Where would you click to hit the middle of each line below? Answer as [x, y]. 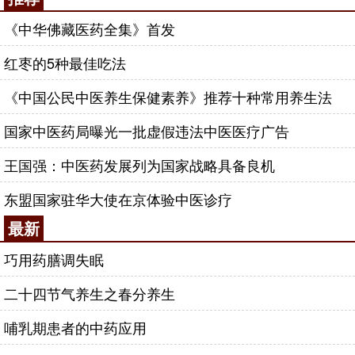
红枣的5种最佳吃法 [65, 63]
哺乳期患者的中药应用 [75, 327]
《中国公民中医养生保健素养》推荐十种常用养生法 [168, 97]
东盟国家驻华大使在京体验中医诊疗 [118, 199]
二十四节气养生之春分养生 [90, 293]
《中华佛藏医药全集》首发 [90, 29]
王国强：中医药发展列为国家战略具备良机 [139, 165]
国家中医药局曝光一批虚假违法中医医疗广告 [147, 131]
